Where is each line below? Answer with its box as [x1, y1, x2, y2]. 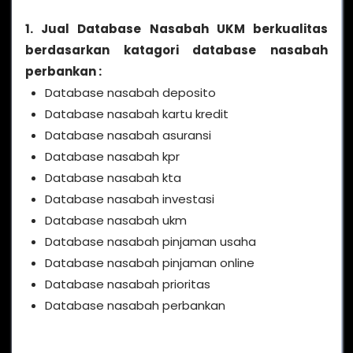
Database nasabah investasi [45, 190, 214, 207]
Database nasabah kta [45, 169, 181, 186]
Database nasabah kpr [45, 147, 180, 165]
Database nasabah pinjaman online [45, 254, 255, 271]
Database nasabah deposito [45, 84, 216, 101]
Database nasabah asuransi [45, 126, 211, 143]
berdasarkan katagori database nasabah [25, 41, 328, 58]
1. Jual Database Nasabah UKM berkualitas [25, 20, 328, 37]
